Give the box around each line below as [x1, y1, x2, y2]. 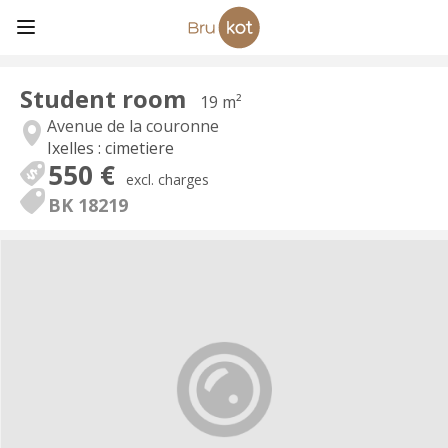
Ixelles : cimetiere [47, 137, 174, 159]
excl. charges [126, 170, 209, 189]
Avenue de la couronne [47, 115, 219, 137]
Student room [20, 82, 192, 115]
